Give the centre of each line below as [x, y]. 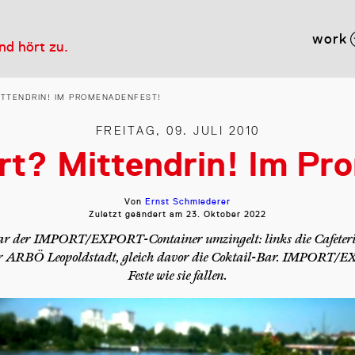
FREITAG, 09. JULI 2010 [177, 131]
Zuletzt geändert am [137, 214]
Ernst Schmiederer [188, 202]
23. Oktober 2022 [226, 214]
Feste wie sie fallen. [177, 276]
